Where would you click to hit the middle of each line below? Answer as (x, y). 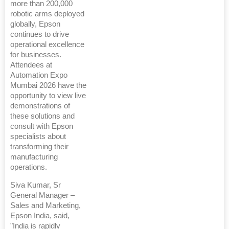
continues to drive (40, 35)
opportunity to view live (48, 96)
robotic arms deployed (47, 14)
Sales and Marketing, (45, 206)
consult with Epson (42, 127)
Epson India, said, (40, 216)
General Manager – (42, 196)
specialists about (38, 137)
